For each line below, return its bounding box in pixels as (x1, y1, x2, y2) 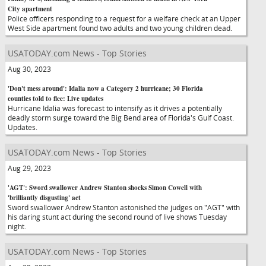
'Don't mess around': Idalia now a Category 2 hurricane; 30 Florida (8, 84, 203, 93)
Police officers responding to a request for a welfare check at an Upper (8, 14, 240, 23)
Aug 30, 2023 (8, 64, 51, 74)
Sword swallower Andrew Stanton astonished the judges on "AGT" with (8, 202, 240, 212)
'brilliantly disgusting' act (8, 193, 81, 202)
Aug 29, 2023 (8, 163, 51, 173)
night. (8, 221, 37, 231)
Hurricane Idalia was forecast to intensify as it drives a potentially (8, 103, 222, 113)
